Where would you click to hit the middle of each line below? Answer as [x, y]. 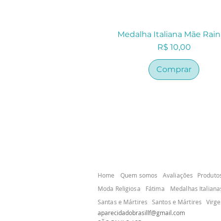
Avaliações [178, 175]
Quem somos [139, 175]
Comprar [174, 70]
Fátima [155, 188]
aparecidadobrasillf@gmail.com [141, 213]
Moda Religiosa [119, 188]
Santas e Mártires [123, 202]
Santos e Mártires [177, 202]
